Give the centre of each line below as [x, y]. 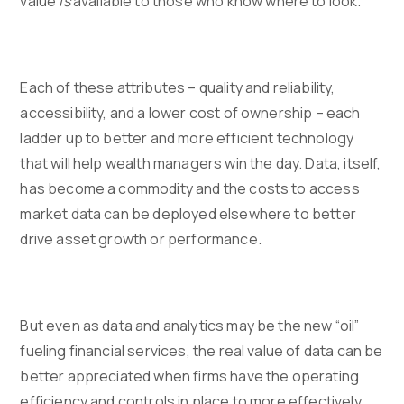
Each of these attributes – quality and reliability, [178, 88]
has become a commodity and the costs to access [190, 189]
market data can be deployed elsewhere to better [188, 214]
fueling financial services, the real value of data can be [202, 351]
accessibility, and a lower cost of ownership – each [190, 113]
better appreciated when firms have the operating [190, 376]
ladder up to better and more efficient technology [187, 138]
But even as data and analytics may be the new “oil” [190, 326]
